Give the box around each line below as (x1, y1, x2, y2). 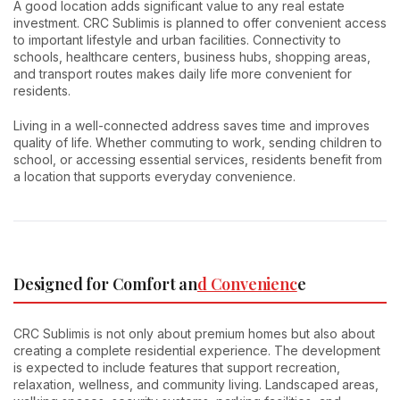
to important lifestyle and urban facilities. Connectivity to (13, 31, 341, 47)
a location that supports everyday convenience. (13, 168, 296, 184)
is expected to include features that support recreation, (13, 360, 340, 376)
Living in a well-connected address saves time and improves (13, 117, 370, 133)
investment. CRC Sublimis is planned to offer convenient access (13, 14, 387, 30)
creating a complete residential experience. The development (13, 343, 380, 359)
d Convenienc (196, 272, 297, 295)
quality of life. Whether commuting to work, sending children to (13, 134, 382, 150)
